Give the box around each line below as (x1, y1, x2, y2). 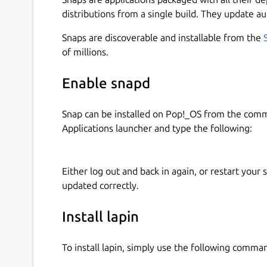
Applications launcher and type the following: (62, 122, 252, 133)
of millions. (62, 46, 108, 57)
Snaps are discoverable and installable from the (62, 32, 263, 43)
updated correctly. (62, 179, 139, 191)
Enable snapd (62, 75, 150, 92)
